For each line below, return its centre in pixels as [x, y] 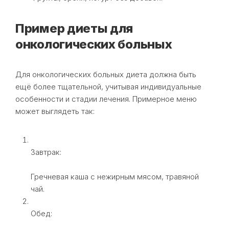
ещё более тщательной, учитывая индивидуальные [108, 86]
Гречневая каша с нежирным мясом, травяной [115, 176]
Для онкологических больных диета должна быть [106, 74]
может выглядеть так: [55, 111]
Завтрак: [46, 152]
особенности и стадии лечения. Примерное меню [106, 99]
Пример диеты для [74, 28]
